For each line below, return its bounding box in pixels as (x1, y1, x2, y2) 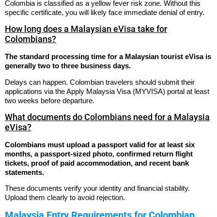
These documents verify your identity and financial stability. (5, 184, 190, 193)
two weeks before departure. (5, 96, 94, 105)
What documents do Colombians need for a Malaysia (5, 112, 210, 123)
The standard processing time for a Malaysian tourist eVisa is (5, 52, 211, 61)
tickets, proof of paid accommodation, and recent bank (5, 159, 189, 168)
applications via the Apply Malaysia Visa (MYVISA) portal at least (5, 87, 209, 95)
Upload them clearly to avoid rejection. (5, 193, 125, 202)
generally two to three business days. (5, 62, 131, 70)
